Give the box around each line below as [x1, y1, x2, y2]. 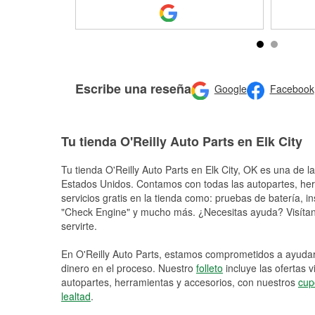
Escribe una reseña [75, 79, 191, 98]
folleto [196, 261, 223, 275]
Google [214, 82, 247, 96]
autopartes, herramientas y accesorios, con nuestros [61, 275, 298, 289]
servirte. [61, 219, 97, 233]
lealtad [61, 289, 91, 303]
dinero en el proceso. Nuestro [61, 261, 196, 275]
